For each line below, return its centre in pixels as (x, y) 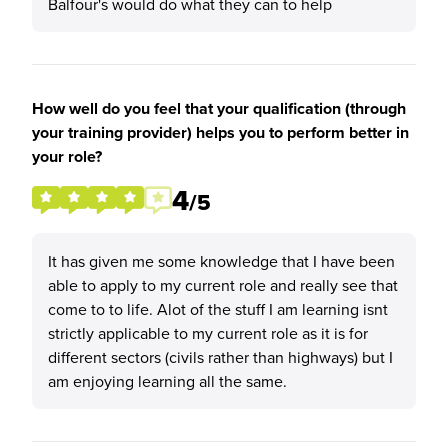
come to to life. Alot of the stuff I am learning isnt (218, 309)
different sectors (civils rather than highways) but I (220, 357)
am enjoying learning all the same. (167, 381)
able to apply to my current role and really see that (223, 285)
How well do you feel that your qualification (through (219, 108)
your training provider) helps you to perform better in (220, 132)
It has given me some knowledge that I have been (221, 261)
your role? (67, 156)
